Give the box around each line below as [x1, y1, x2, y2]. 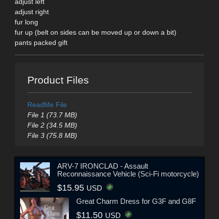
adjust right [15, 7, 49, 16]
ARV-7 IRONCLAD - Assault [57, 161, 148, 170]
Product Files [27, 74, 89, 86]
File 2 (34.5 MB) [27, 121, 77, 130]
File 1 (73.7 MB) [27, 111, 77, 119]
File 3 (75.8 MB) [27, 131, 77, 140]
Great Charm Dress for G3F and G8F [76, 197, 196, 205]
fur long [15, 18, 38, 26]
